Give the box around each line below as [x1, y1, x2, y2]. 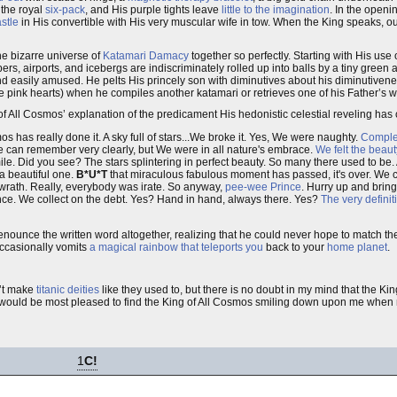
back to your [263, 241, 327, 253]
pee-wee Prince [225, 181, 301, 193]
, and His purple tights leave [85, 4, 222, 16]
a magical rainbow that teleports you [90, 241, 263, 253]
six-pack [45, 4, 85, 16]
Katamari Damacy [103, 50, 189, 62]
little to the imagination [222, 4, 330, 16]
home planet [327, 241, 387, 253]
